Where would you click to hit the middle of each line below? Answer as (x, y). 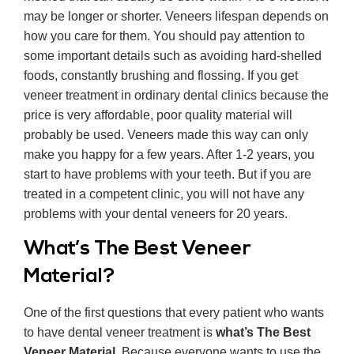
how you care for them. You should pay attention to (164, 36)
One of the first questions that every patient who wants (174, 312)
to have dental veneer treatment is (120, 332)
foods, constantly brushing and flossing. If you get (161, 75)
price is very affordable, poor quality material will (158, 115)
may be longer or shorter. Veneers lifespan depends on (176, 16)
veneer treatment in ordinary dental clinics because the (176, 95)
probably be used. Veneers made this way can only (166, 134)
